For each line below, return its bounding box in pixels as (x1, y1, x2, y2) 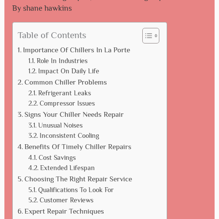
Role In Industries (37, 57, 88, 65)
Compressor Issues (40, 99, 95, 107)
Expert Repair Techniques (24, 206, 104, 215)
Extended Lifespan (40, 164, 95, 172)
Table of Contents (17, 29, 86, 40)
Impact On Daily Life (38, 67, 100, 75)
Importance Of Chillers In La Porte (22, 45, 130, 54)
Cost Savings (39, 153, 76, 161)
